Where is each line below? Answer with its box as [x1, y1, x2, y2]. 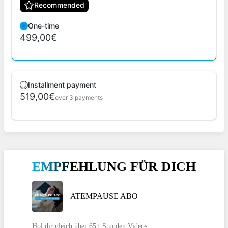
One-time [28, 21, 59, 30]
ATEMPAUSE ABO [70, 192, 138, 201]
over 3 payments [55, 94, 103, 101]
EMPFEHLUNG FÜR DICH [32, 159, 196, 174]
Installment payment [28, 80, 96, 89]
